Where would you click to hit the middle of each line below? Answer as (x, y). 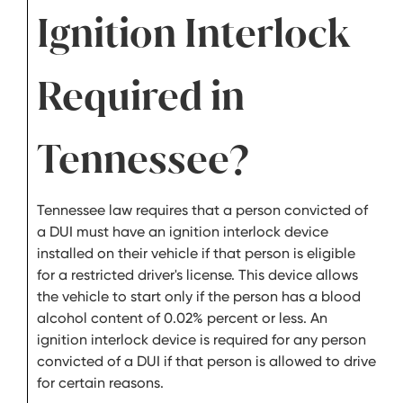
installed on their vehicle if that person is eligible (196, 253)
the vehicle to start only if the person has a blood (199, 296)
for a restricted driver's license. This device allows (197, 275)
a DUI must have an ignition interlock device (183, 232)
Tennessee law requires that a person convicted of (202, 210)
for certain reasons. (104, 383)
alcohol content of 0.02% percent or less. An (182, 318)
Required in (141, 96)
